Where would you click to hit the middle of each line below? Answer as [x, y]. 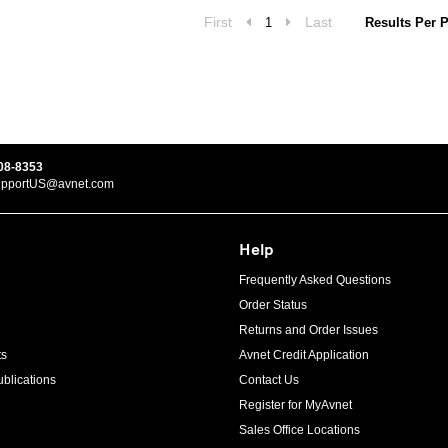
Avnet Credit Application [304, 355]
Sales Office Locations [299, 430]
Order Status [273, 305]
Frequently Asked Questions [315, 280]
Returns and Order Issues [308, 330]
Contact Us [269, 380]
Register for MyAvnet [295, 405]
